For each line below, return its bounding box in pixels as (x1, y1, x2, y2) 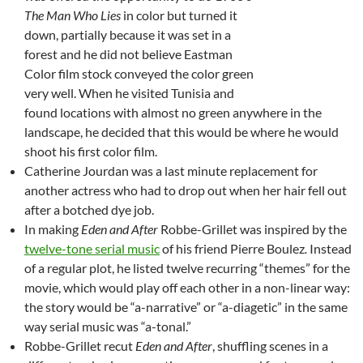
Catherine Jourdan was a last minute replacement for (24, 162, 318, 178)
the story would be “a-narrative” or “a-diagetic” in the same (24, 298, 348, 314)
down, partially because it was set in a (24, 26, 231, 42)
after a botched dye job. (24, 201, 154, 217)
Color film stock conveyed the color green (24, 65, 254, 81)
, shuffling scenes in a (212, 337, 328, 353)
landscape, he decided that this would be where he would (24, 123, 339, 139)
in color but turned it (123, 6, 237, 23)
